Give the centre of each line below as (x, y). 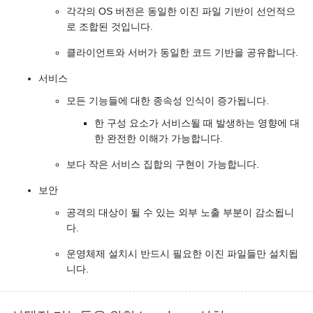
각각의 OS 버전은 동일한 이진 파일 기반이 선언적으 (181, 12)
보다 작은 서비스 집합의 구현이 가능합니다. (163, 165)
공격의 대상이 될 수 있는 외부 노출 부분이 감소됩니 (180, 213)
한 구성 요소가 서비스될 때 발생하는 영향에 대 (197, 124)
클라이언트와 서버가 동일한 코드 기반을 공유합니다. (182, 53)
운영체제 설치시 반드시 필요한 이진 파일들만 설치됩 (182, 254)
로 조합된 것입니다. (110, 27)
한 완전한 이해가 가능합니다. (159, 139)
